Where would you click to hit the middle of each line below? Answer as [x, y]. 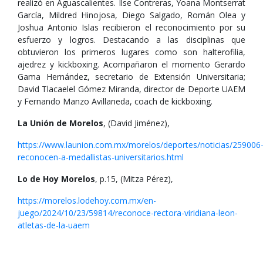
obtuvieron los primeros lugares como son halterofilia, [131, 52]
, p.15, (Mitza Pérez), [134, 179]
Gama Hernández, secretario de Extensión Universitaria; [131, 77]
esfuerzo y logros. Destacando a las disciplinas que [131, 40]
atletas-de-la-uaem [54, 225]
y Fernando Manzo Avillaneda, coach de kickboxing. [115, 101]
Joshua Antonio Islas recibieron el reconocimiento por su [131, 27]
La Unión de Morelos [60, 123]
